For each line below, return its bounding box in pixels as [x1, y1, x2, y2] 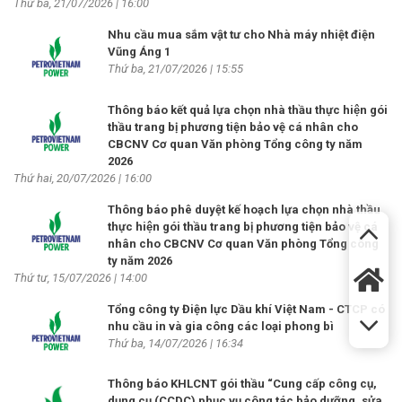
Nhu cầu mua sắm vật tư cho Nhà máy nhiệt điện [108, 28, 375, 42]
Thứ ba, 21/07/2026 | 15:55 [108, 62, 243, 76]
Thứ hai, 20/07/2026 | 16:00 [13, 170, 152, 185]
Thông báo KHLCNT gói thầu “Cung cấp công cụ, [108, 376, 377, 390]
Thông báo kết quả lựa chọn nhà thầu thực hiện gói [108, 102, 388, 117]
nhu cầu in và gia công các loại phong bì [108, 319, 334, 333]
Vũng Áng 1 [108, 45, 170, 59]
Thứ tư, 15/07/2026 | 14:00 [13, 270, 147, 284]
